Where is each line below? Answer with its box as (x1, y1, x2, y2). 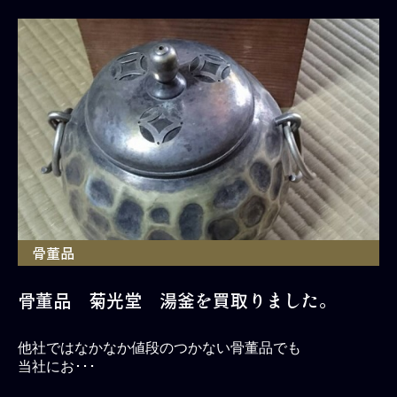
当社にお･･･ (18, 358, 96, 374)
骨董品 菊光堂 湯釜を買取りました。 (18, 286, 337, 313)
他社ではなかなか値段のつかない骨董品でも (18, 339, 301, 355)
